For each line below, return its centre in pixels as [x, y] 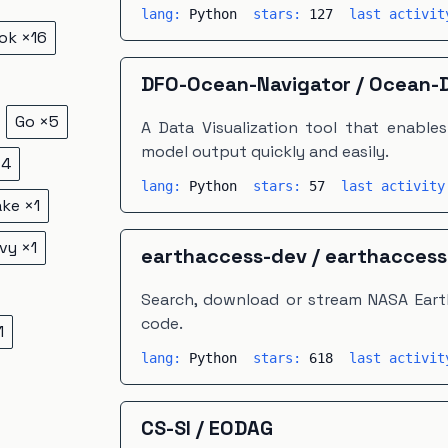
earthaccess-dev [224, 256]
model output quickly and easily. [265, 151]
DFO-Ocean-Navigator [246, 84]
